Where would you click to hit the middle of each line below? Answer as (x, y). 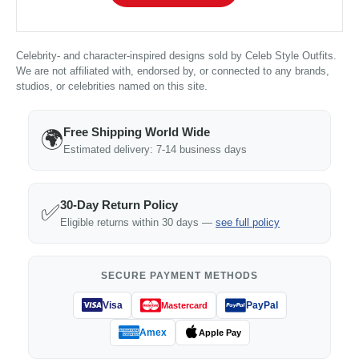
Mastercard (184, 305)
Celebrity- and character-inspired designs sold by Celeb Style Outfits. (176, 56)
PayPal (262, 305)
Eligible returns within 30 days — (138, 223)
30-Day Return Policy (119, 205)
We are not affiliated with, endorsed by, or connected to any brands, (173, 71)
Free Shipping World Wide (137, 132)
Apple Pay (220, 332)
